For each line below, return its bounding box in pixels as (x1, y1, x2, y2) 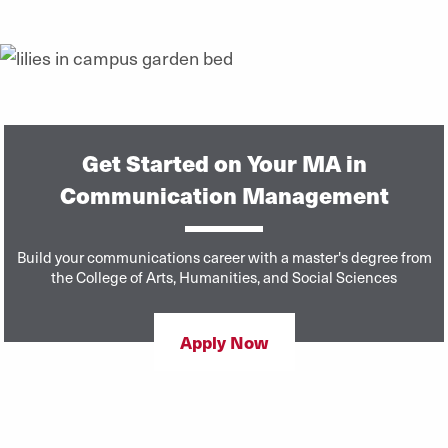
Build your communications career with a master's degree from (16, 246, 432, 267)
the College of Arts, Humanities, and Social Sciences (51, 266, 397, 287)
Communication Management (59, 177, 389, 211)
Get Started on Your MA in (81, 145, 367, 179)
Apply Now (180, 329, 268, 354)
